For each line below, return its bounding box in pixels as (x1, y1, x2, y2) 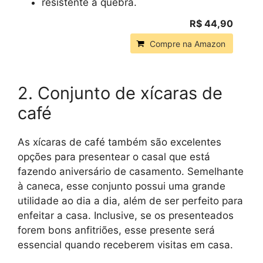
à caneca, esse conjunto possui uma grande (18, 180, 225, 193)
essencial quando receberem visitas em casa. (18, 239, 233, 251)
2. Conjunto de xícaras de (18, 83, 222, 104)
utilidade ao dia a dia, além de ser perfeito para (18, 195, 243, 207)
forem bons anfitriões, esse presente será (18, 224, 215, 237)
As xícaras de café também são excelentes (18, 136, 221, 149)
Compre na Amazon (150, 39, 225, 49)
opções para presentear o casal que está (18, 151, 210, 163)
